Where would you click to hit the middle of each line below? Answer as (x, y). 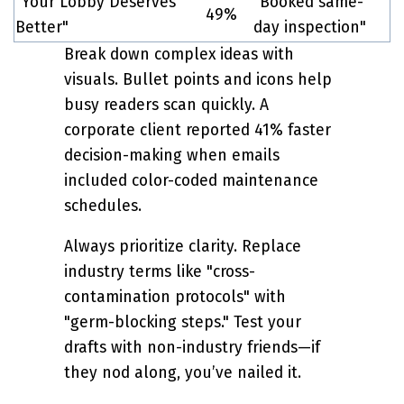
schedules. (103, 206)
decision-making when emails (172, 155)
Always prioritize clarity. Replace (183, 247)
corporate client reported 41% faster (197, 130)
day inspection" (310, 27)
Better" (42, 27)
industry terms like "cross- (160, 272)
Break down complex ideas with (179, 54)
